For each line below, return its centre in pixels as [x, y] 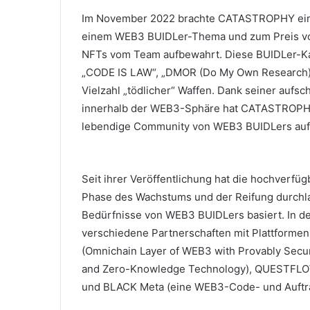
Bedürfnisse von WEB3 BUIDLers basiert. [184, 215]
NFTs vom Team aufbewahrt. [153, 54]
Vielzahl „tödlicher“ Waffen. [149, 90]
